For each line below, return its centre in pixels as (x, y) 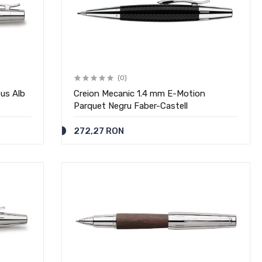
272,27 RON (99, 131)
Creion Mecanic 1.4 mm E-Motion (140, 94)
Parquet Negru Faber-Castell (131, 106)
